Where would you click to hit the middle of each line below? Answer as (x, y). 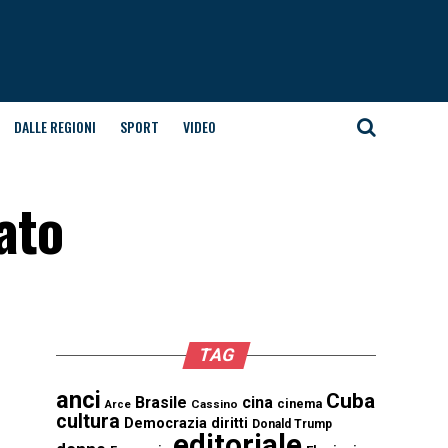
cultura (88, 421)
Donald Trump (292, 424)
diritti (229, 423)
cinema (299, 403)
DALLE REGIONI (54, 126)
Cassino (214, 404)
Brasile (161, 402)
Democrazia (165, 423)
